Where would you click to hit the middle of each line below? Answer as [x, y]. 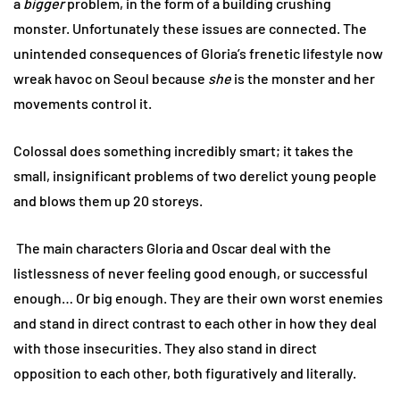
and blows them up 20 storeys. [108, 201]
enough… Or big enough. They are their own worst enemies [198, 298]
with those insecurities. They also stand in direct [165, 348]
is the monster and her [303, 79]
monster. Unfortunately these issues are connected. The [190, 29]
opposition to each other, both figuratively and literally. [185, 373]
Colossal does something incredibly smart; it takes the [183, 151]
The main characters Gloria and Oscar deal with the [172, 248]
